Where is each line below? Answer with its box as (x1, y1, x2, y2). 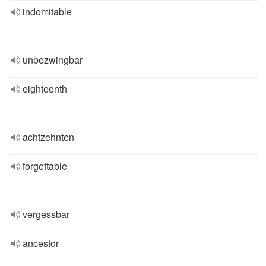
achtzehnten (23, 130, 74, 144)
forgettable (23, 159, 67, 173)
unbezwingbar (23, 53, 83, 66)
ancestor (23, 236, 59, 250)
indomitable (23, 5, 72, 18)
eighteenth (23, 82, 67, 96)
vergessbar (23, 207, 69, 221)
